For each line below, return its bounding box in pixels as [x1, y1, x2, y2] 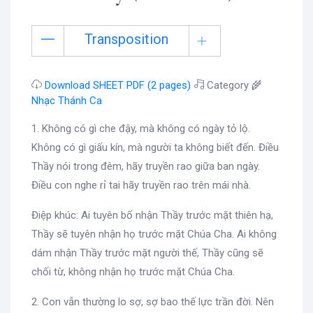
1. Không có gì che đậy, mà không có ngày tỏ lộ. [31, 122, 250, 135]
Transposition [85, 30, 168, 48]
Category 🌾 [204, 78, 262, 92]
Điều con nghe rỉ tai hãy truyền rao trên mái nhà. [31, 178, 251, 191]
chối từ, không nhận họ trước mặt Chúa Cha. [31, 265, 235, 278]
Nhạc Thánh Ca [31, 94, 102, 107]
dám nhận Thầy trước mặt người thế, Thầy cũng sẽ [31, 246, 263, 259]
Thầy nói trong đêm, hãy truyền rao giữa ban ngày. [31, 159, 260, 173]
